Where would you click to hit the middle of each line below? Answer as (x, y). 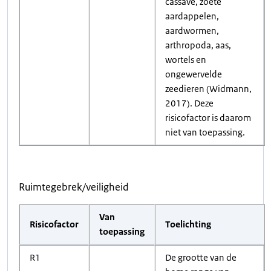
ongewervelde (194, 74)
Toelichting (188, 224)
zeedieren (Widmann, (208, 89)
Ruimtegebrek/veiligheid (74, 187)
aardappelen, (192, 16)
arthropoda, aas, (198, 45)
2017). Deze (189, 103)
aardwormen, (192, 31)
